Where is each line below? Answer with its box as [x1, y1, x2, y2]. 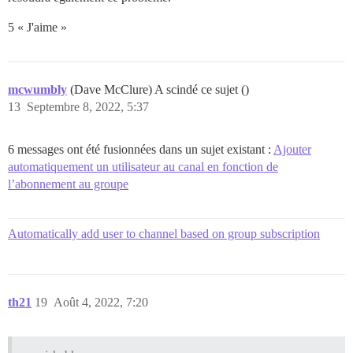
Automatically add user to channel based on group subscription [8, 226, 320, 240]
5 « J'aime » [8, 20, 67, 34]
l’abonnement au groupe [8, 176, 128, 191]
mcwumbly [8, 82, 67, 96]
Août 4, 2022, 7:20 [54, 295, 148, 309]
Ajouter [273, 142, 311, 156]
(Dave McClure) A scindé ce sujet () [70, 82, 249, 96]
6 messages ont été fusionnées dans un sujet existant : [8, 142, 273, 156]
